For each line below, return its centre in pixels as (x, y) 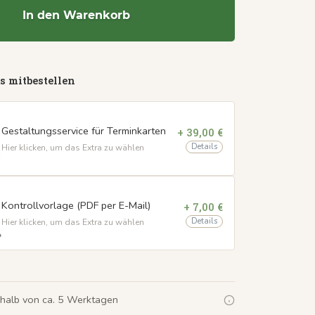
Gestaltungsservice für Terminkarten (84, 131)
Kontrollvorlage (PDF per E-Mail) (76, 206)
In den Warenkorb (76, 16)
